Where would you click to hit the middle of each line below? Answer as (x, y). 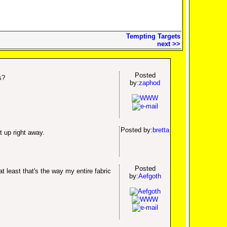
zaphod (149, 83)
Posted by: (137, 130)
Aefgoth (149, 176)
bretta (161, 130)
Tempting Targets (153, 36)
